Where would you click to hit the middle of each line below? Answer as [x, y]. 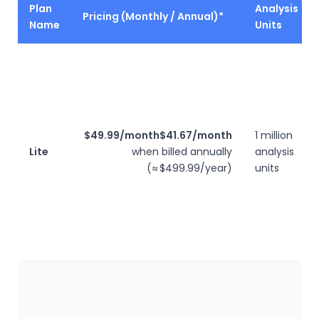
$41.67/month [196, 135]
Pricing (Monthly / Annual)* [153, 16]
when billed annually [182, 152]
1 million [274, 135]
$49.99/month [122, 135]
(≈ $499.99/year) [189, 168]
